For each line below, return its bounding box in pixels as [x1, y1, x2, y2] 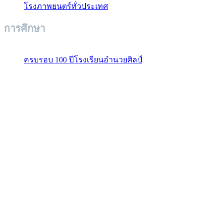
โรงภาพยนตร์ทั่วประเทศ [24, 1, 108, 10]
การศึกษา [4, 23, 45, 34]
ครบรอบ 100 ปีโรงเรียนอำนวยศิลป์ [24, 55, 142, 64]
